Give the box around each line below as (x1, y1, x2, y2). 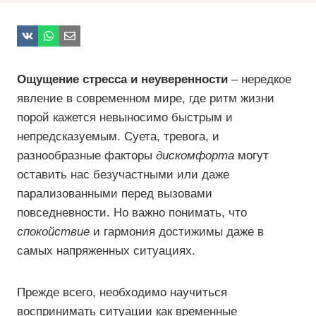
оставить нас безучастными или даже (17, 168, 229, 181)
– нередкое (228, 73, 291, 86)
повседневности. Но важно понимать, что (17, 206, 247, 219)
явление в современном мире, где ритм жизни (17, 92, 274, 105)
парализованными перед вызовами (17, 187, 212, 200)
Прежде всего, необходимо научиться (17, 286, 227, 299)
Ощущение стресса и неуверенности (17, 73, 228, 86)
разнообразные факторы (17, 149, 156, 162)
